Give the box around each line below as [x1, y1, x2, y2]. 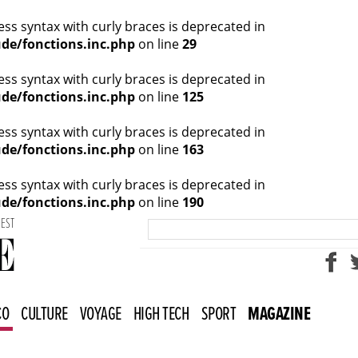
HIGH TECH [133, 302, 189, 327]
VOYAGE [79, 302, 121, 327]
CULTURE [21, 302, 68, 327]
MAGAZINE [248, 302, 311, 327]
